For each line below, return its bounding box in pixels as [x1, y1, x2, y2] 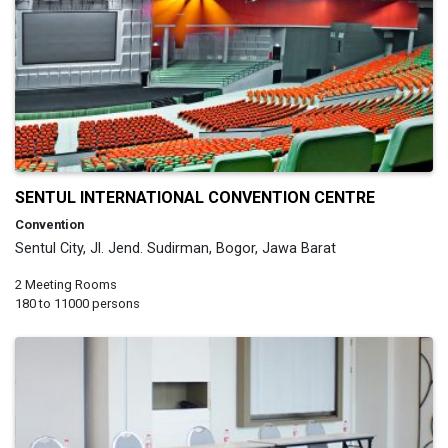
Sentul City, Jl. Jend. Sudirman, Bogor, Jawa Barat [15, 239, 336, 257]
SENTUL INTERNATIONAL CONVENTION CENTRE [15, 187, 375, 207]
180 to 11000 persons [15, 295, 140, 311]
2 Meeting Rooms [15, 276, 117, 292]
